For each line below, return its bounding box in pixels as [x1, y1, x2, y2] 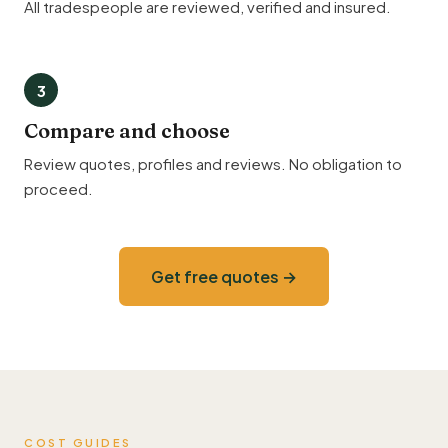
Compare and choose [24, 118, 230, 143]
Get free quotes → [151, 266, 297, 287]
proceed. [24, 179, 93, 198]
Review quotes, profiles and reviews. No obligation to [24, 154, 402, 173]
